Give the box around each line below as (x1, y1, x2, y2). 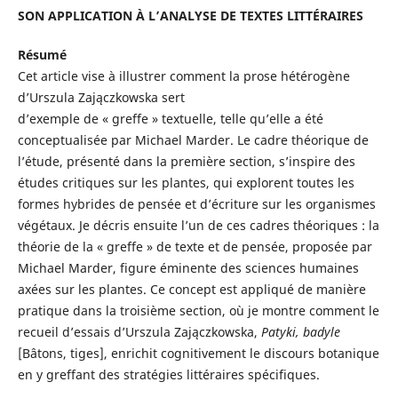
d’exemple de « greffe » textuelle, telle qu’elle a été (17, 110, 323, 128)
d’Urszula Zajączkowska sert (17, 89, 185, 107)
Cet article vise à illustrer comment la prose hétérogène (17, 68, 350, 85)
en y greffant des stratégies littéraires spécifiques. (17, 366, 320, 384)
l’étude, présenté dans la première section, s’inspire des (17, 153, 355, 171)
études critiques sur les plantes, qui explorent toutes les (17, 174, 354, 192)
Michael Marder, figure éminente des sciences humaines (17, 259, 359, 277)
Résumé (17, 46, 67, 64)
